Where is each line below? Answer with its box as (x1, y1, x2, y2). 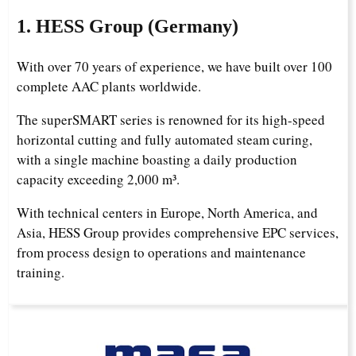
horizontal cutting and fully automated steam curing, (17, 130, 312, 149)
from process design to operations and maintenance (17, 243, 306, 262)
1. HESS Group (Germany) (17, 16, 238, 37)
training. (17, 263, 64, 282)
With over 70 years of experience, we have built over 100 (17, 57, 332, 76)
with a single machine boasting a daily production (17, 150, 297, 169)
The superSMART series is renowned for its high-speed (17, 110, 325, 130)
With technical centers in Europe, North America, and (17, 203, 318, 222)
